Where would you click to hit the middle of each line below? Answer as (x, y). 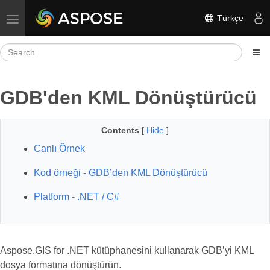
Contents (120, 130)
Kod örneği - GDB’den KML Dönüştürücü (121, 173)
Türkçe (229, 18)
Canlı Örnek (59, 149)
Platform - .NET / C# (77, 197)
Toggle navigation (46, 18)
